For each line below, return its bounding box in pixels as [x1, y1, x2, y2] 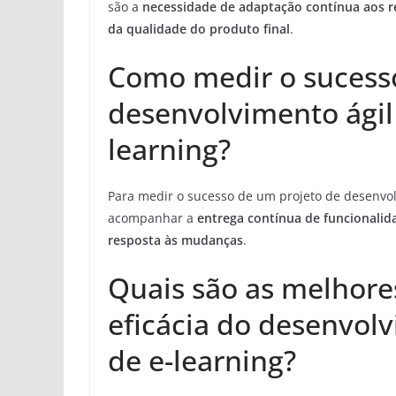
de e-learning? [108, 341, 296, 380]
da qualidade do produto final [108, 20, 290, 38]
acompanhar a [108, 209, 197, 227]
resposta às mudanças [108, 232, 243, 249]
